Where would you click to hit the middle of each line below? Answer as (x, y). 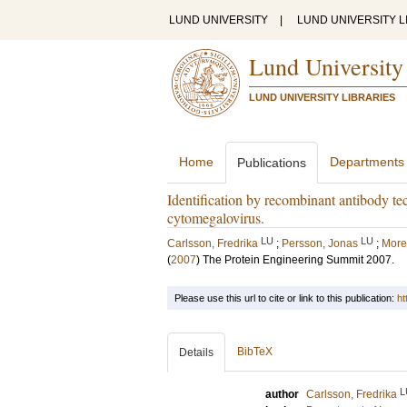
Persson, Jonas (320, 243)
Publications (272, 163)
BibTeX (255, 352)
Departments (367, 162)
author (282, 394)
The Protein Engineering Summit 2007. (298, 260)
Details (196, 352)
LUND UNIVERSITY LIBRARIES (322, 97)
